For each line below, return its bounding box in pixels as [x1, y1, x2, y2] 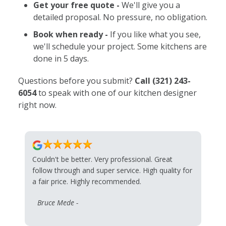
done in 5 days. [33, 53, 89, 65]
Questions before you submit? [18, 75, 135, 87]
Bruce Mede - [37, 197, 78, 207]
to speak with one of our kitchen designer [36, 87, 197, 99]
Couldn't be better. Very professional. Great [32, 154, 173, 164]
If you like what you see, [107, 29, 201, 40]
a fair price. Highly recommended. [32, 176, 141, 186]
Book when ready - [33, 29, 108, 40]
